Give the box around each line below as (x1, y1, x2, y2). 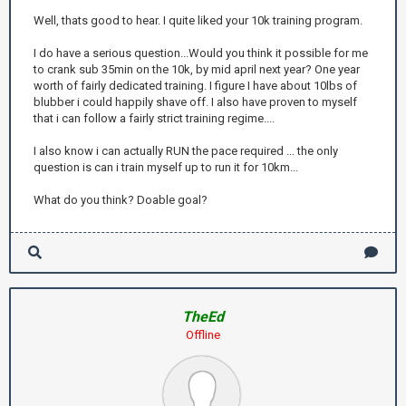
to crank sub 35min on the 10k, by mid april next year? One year (34, 63, 360, 76)
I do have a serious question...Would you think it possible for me (34, 46, 368, 60)
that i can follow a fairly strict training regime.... (34, 111, 275, 125)
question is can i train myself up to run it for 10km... (34, 160, 298, 174)
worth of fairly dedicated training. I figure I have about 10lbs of (34, 79, 357, 92)
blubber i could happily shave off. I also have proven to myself (34, 95, 357, 109)
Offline (186, 328, 220, 342)
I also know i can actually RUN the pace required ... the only (34, 144, 338, 158)
